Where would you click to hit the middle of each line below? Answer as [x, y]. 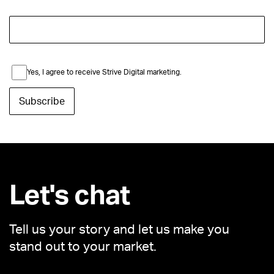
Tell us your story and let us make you [119, 229]
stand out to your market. [83, 246]
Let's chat [69, 196]
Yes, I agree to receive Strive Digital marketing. [104, 72]
